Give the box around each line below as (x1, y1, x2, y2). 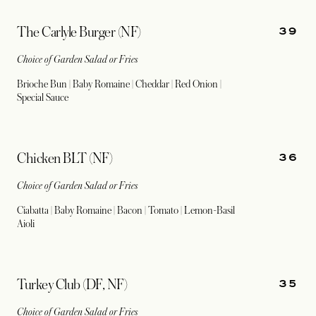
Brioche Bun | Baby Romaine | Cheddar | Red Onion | (17, 78, 221, 90)
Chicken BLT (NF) (17, 151, 113, 166)
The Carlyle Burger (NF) (17, 25, 141, 40)
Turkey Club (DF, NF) (17, 277, 128, 293)
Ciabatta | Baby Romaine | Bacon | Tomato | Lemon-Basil (17, 205, 235, 216)
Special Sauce (17, 92, 68, 103)
